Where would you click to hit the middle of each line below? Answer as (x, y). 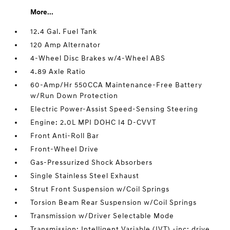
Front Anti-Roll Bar (65, 136)
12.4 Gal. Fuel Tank (64, 32)
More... (42, 12)
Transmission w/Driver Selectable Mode (102, 216)
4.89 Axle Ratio (58, 72)
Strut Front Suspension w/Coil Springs (100, 189)
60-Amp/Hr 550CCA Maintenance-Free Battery (117, 85)
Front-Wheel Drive (65, 149)
